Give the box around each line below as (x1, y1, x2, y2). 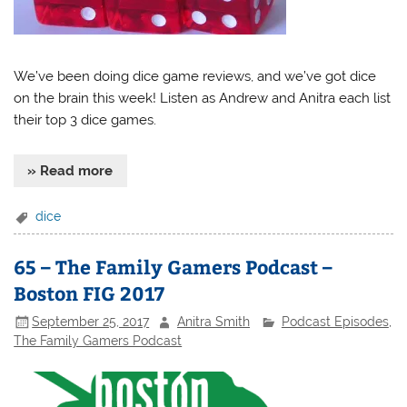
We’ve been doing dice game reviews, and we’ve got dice (14, 67, 377, 84)
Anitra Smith (177, 313, 251, 329)
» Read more (27, 163, 114, 180)
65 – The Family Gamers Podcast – (14, 253, 333, 281)
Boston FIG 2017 (14, 280, 165, 307)
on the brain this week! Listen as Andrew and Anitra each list (14, 89, 392, 106)
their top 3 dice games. (14, 111, 157, 128)
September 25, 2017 (32, 313, 150, 329)
